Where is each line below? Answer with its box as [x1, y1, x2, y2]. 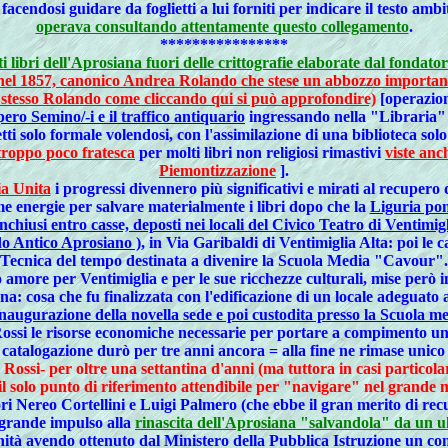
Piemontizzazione [159, 162, 276, 179]
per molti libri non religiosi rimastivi [135, 144, 385, 161]
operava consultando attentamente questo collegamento [35, 18, 409, 35]
